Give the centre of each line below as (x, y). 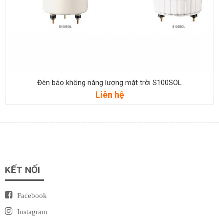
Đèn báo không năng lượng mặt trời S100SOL (109, 82)
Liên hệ (109, 94)
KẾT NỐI (22, 170)
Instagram (32, 211)
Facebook (32, 195)
